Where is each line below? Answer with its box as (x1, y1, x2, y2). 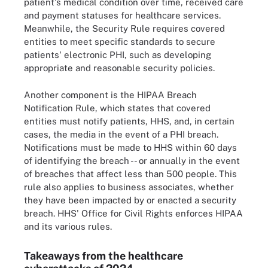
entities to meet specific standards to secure (24, 36, 215, 47)
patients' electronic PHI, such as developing (24, 50, 211, 60)
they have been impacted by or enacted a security (24, 194, 236, 205)
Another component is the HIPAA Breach (24, 89, 197, 100)
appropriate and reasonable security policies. (24, 63, 215, 73)
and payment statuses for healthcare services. (24, 10, 221, 20)
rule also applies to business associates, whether (24, 181, 234, 192)
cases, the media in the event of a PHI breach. (24, 129, 218, 139)
